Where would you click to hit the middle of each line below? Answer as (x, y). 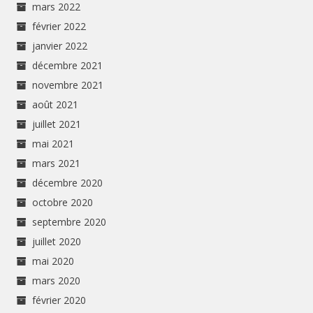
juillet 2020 (57, 241)
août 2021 (56, 104)
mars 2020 (57, 280)
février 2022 (59, 26)
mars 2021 (57, 163)
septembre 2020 (70, 221)
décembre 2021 (68, 65)
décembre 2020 (68, 182)
